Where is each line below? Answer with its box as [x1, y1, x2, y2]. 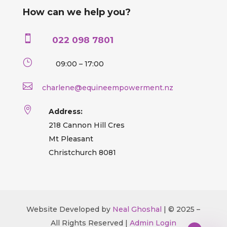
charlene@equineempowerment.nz [42, 83, 173, 92]
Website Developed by [26, 204, 113, 214]
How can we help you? [22, 6, 131, 18]
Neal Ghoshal [112, 204, 162, 214]
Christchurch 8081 [48, 147, 116, 157]
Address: [48, 106, 83, 116]
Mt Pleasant [48, 134, 93, 143]
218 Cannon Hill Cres [48, 120, 125, 130]
